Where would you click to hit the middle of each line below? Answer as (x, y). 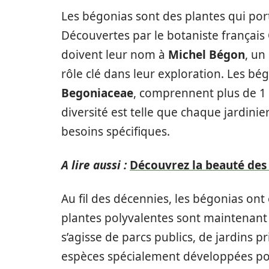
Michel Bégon (207, 55)
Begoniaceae (97, 93)
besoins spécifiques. (116, 131)
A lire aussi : (94, 165)
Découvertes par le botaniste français (165, 35)
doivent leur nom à (115, 55)
